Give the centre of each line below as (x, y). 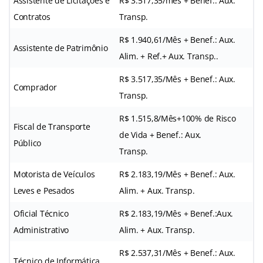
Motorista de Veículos (54, 174)
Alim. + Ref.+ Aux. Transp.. (169, 56)
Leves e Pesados (44, 190)
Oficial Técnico (41, 213)
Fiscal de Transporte (52, 126)
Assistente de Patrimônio (61, 48)
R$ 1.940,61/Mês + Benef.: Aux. (177, 39)
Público (28, 143)
